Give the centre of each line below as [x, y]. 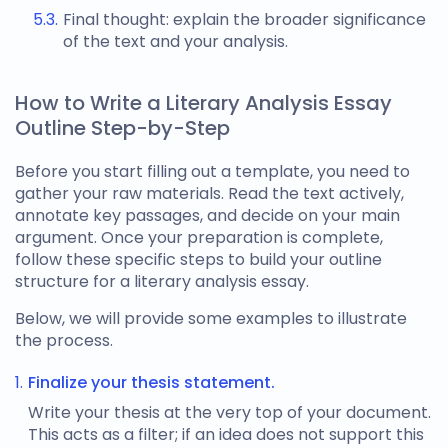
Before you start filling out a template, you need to [212, 171]
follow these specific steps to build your [172, 259]
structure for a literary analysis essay [160, 281]
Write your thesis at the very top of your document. [229, 412]
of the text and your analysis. [175, 41]
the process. [64, 340]
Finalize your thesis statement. [151, 382]
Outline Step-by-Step [122, 128]
